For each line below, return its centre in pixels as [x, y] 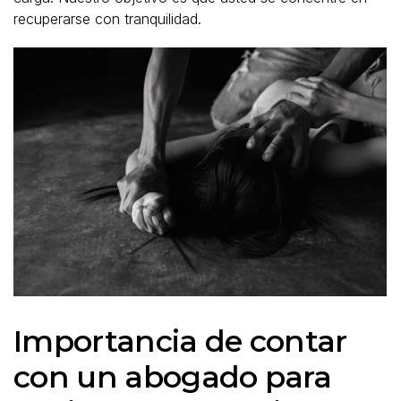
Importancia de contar [180, 341]
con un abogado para [173, 376]
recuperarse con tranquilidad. [107, 18]
